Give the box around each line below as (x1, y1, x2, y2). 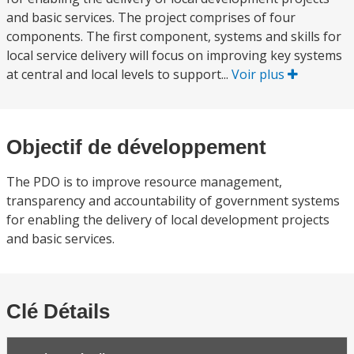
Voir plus (232, 66, 288, 83)
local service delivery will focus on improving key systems (6, 47, 342, 64)
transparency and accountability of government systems (6, 192, 340, 209)
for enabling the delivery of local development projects (6, 211, 330, 228)
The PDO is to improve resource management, (6, 173, 282, 190)
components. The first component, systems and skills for (6, 28, 341, 45)
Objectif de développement (6, 135, 266, 159)
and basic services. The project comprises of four (6, 9, 296, 26)
